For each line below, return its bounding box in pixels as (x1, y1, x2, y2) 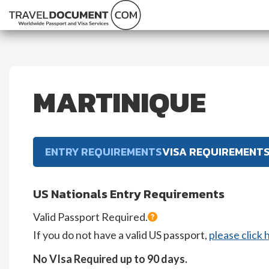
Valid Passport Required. (33, 210, 148, 223)
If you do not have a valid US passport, (33, 228, 209, 241)
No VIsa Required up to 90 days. (33, 252, 187, 265)
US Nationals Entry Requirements (33, 185, 225, 203)
